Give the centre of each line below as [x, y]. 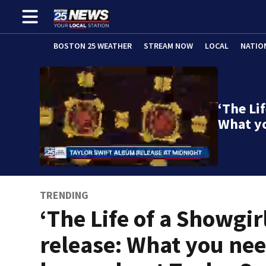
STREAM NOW [168, 45]
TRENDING [64, 195]
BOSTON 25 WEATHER [93, 45]
